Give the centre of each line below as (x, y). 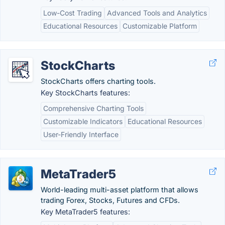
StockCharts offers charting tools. (98, 81)
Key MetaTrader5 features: (85, 212)
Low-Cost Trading (73, 13)
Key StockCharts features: (85, 93)
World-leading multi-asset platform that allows (120, 190)
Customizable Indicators (83, 121)
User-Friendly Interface (81, 134)
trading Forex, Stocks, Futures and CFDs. (110, 200)
